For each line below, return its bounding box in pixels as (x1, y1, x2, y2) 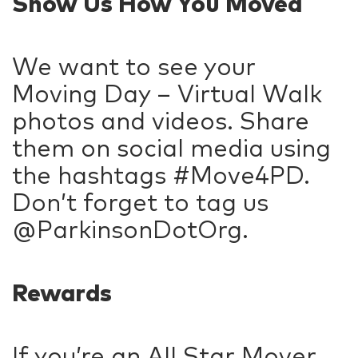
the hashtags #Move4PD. (12, 160, 310, 190)
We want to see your (12, 51, 256, 82)
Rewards (12, 277, 112, 308)
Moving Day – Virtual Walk (12, 78, 322, 109)
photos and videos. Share (12, 105, 309, 136)
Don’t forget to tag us (12, 187, 268, 217)
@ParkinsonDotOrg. (12, 214, 249, 245)
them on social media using (12, 133, 331, 163)
